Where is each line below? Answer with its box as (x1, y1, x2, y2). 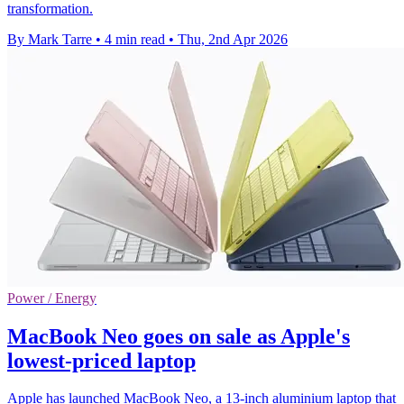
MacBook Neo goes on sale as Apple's (7, 324, 350, 348)
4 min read (105, 31, 165, 47)
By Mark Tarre (7, 31, 92, 47)
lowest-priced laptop (7, 348, 196, 372)
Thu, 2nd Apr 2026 (178, 31, 288, 47)
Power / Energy (7, 289, 96, 306)
